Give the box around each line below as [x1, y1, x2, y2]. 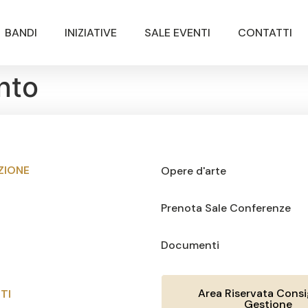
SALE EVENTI [144, 25, 210, 40]
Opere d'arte [161, 164, 226, 179]
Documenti [161, 238, 219, 253]
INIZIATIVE [64, 25, 117, 40]
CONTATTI [237, 25, 292, 40]
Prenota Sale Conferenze [161, 201, 291, 216]
